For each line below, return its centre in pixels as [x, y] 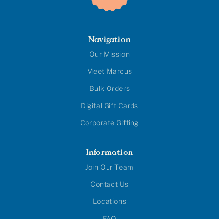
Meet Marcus [109, 71]
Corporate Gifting [109, 122]
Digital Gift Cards [109, 105]
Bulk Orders [109, 88]
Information [109, 152]
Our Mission [109, 54]
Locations [109, 201]
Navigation [109, 39]
